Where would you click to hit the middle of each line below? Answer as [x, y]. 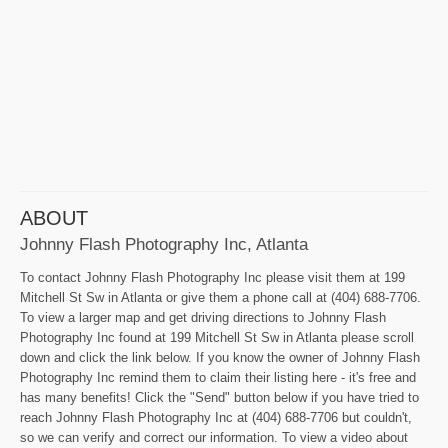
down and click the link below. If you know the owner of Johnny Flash [220, 357]
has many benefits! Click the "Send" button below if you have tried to [219, 397]
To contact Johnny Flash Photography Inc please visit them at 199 [212, 277]
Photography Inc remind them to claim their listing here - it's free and [218, 377]
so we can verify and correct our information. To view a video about [214, 437]
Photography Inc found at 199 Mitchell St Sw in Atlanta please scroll [217, 337]
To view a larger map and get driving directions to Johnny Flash [203, 317]
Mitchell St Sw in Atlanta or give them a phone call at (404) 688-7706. [220, 297]
